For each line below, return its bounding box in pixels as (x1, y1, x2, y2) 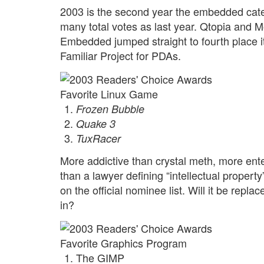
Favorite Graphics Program (60, 235, 187, 250)
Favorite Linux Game (60, 86, 158, 102)
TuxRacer (76, 131, 121, 146)
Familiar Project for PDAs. (60, 47, 181, 63)
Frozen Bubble (76, 101, 144, 117)
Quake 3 (76, 116, 115, 131)
